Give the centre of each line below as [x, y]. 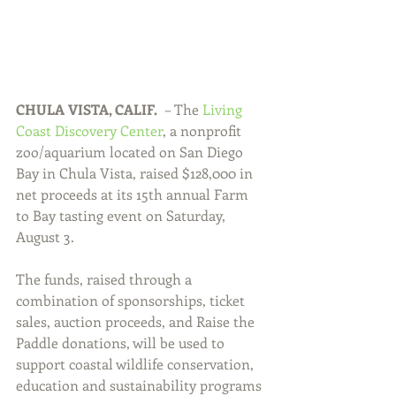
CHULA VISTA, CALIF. [90, 110]
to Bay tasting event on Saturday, [122, 216]
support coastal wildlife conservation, [137, 364]
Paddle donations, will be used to [122, 343]
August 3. [45, 237]
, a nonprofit [204, 131]
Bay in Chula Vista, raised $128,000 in [136, 173]
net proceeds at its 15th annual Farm [134, 194]
